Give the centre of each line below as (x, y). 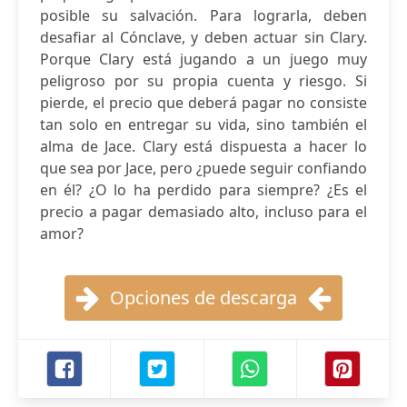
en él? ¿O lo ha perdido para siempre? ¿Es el (203, 190)
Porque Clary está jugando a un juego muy (203, 59)
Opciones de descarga (203, 298)
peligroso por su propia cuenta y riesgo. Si (203, 81)
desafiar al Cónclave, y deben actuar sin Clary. (203, 37)
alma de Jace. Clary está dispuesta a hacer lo (203, 146)
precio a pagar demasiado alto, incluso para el (203, 212)
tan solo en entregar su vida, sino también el (203, 124)
